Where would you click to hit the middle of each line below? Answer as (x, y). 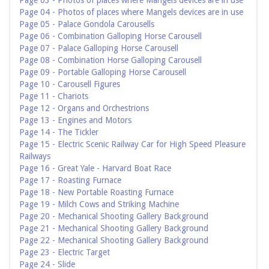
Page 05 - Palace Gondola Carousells (87, 24)
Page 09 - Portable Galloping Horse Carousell (103, 72)
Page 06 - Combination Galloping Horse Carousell (110, 36)
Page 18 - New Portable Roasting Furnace (96, 192)
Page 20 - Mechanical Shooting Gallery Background (114, 216)
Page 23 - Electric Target (65, 252)
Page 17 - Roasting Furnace (70, 180)
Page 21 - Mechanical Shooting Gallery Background (114, 228)
